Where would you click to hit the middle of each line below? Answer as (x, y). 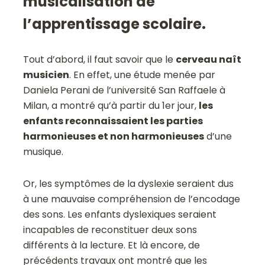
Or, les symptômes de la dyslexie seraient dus (129, 183)
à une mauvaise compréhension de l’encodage (132, 199)
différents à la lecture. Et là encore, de (112, 245)
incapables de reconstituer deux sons (110, 230)
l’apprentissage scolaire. (115, 24)
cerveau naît (209, 59)
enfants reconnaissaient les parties (113, 121)
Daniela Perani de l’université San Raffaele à (125, 90)
